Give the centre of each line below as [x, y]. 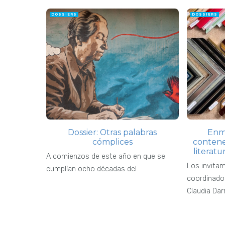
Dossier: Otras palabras [113, 133]
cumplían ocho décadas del [91, 169]
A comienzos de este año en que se [106, 157]
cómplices [112, 142]
